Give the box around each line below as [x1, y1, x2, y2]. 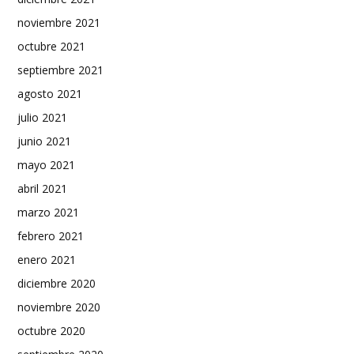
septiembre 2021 [17, 62, 104, 77]
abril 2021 [17, 180, 67, 196]
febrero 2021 [17, 228, 84, 243]
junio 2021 [17, 133, 71, 149]
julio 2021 [17, 109, 67, 125]
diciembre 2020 [17, 275, 96, 291]
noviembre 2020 [17, 299, 100, 314]
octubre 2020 [17, 322, 85, 338]
